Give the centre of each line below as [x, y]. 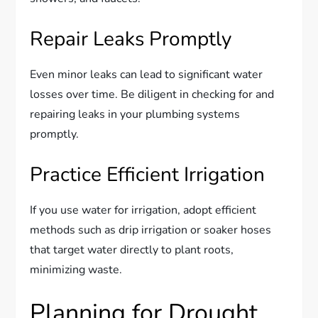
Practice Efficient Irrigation [148, 174]
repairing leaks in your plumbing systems [135, 114]
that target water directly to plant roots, [132, 250]
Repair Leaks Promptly [131, 39]
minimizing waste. [76, 269]
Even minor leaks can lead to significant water [147, 74]
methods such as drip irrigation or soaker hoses [151, 230]
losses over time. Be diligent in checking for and [152, 94]
